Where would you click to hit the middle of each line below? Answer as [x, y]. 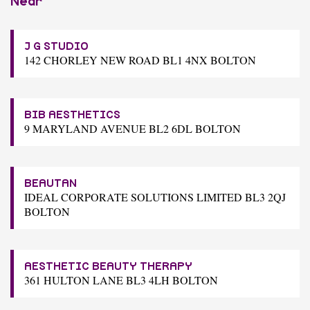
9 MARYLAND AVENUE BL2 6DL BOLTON [133, 128]
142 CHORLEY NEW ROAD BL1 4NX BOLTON [140, 60]
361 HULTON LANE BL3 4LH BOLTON [121, 280]
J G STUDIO [56, 46]
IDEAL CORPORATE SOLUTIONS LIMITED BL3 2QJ [155, 197]
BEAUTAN [51, 183]
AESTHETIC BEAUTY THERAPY [108, 266]
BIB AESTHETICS [72, 115]
